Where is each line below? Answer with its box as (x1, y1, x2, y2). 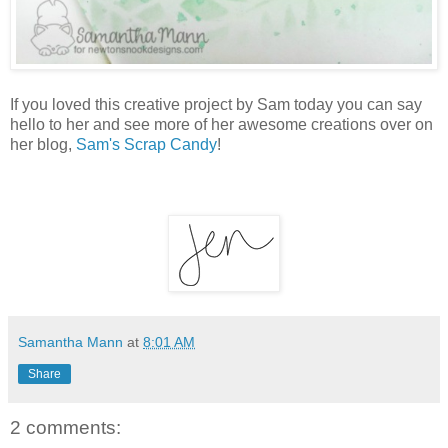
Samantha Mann (18, 334, 123, 351)
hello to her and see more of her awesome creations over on (10, 116, 433, 134)
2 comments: (10, 417, 121, 439)
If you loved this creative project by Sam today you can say (10, 96, 422, 114)
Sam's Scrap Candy (76, 136, 217, 154)
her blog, (10, 136, 76, 154)
